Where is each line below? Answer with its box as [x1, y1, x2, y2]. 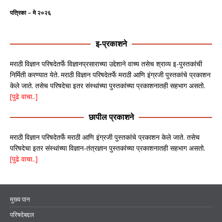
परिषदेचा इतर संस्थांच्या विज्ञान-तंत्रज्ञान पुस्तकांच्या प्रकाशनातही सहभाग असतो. [10, 143, 205, 153]
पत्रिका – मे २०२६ [10, 8, 51, 17]
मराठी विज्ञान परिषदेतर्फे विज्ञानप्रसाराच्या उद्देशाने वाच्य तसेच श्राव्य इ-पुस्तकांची [10, 59, 202, 69]
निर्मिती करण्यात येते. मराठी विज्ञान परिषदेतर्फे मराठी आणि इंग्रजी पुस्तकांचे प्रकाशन [10, 70, 211, 80]
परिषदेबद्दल [10, 210, 34, 220]
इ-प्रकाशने [95, 38, 127, 50]
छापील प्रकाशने [88, 111, 134, 123]
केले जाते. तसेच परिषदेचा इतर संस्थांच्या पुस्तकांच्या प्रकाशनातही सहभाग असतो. [10, 81, 205, 91]
